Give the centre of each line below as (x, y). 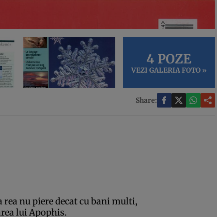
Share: (146, 100)
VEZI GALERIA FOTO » (169, 70)
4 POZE (169, 59)
